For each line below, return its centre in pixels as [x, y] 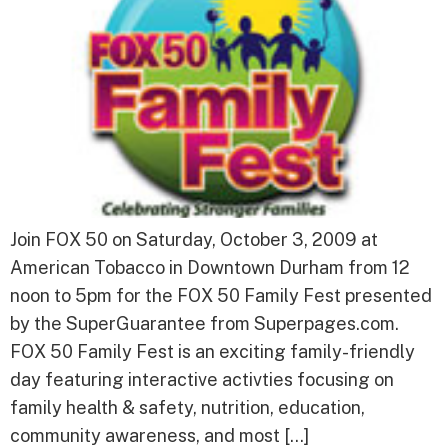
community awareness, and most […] [159, 435]
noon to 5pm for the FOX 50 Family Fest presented [221, 295]
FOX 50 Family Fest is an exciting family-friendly [212, 351]
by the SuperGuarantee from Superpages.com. [204, 323]
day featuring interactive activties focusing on [202, 379]
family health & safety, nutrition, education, [187, 407]
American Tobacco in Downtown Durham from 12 [210, 267]
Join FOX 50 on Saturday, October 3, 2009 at [194, 239]
